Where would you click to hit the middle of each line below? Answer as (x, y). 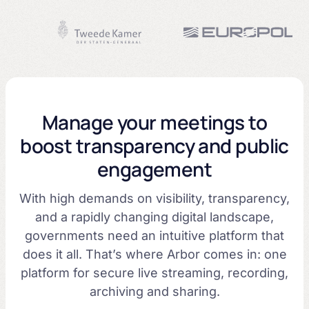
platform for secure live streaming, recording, (154, 272)
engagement (154, 169)
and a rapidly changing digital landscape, (154, 217)
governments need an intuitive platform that (154, 235)
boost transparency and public (154, 145)
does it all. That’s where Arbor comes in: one (154, 254)
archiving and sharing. (154, 291)
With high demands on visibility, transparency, (154, 198)
